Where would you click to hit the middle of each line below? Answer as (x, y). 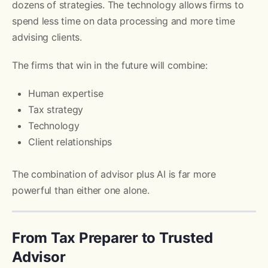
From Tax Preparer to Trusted (112, 237)
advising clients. (47, 37)
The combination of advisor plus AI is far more (114, 174)
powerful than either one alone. (81, 190)
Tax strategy (56, 109)
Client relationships (70, 141)
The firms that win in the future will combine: (110, 65)
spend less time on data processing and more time (124, 21)
